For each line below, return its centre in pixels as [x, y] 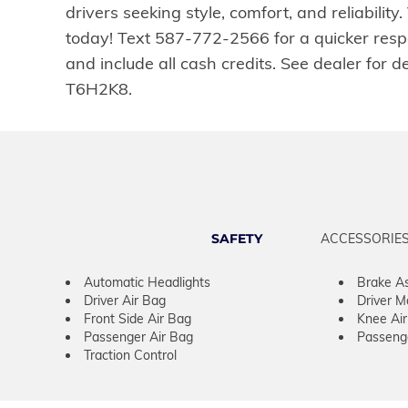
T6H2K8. [99, 88]
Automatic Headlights [147, 282]
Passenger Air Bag [138, 337]
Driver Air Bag [125, 300]
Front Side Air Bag [138, 318]
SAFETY [236, 238]
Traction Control [130, 355]
